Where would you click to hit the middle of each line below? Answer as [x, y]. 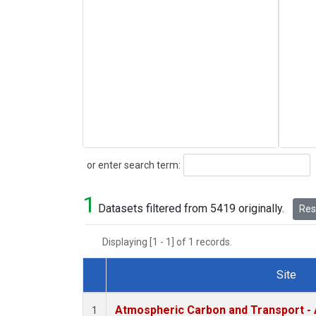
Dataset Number [134, 291]
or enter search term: [132, 165]
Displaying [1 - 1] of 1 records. [171, 242]
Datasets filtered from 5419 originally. [191, 209]
